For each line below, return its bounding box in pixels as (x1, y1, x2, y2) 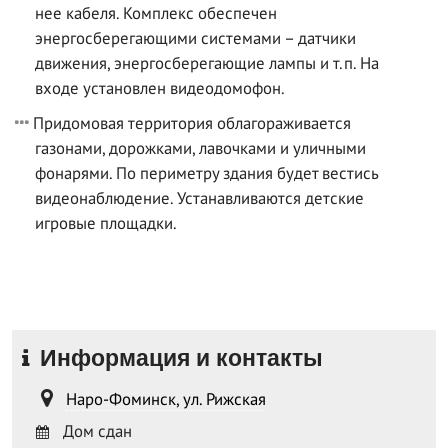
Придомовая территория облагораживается (33, 111, 351, 134)
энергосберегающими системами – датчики (35, 26, 356, 49)
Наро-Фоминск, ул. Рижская (66, 387, 266, 410)
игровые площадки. (35, 211, 177, 234)
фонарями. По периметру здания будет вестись (35, 161, 378, 184)
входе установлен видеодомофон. (35, 76, 285, 99)
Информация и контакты (34, 344, 323, 371)
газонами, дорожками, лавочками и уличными (35, 136, 366, 159)
